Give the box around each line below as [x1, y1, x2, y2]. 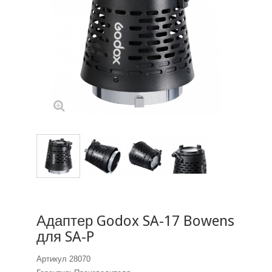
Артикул [36, 254, 67, 264]
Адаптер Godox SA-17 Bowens [36, 212, 234, 230]
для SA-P [36, 228, 94, 246]
